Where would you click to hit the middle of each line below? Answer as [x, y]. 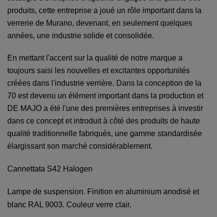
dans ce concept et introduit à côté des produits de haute [104, 121]
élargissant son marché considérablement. [80, 146]
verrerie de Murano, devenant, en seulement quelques [100, 23]
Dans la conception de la [159, 83]
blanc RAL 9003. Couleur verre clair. [69, 205]
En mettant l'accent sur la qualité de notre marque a [95, 58]
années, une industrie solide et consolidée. [81, 36]
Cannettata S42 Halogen [50, 169]
